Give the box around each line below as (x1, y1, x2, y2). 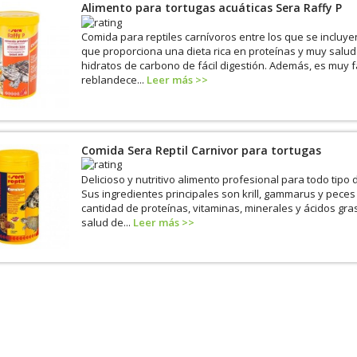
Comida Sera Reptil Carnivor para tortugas (80, 142, 321, 158)
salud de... (80, 214, 133, 229)
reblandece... (80, 73, 147, 87)
